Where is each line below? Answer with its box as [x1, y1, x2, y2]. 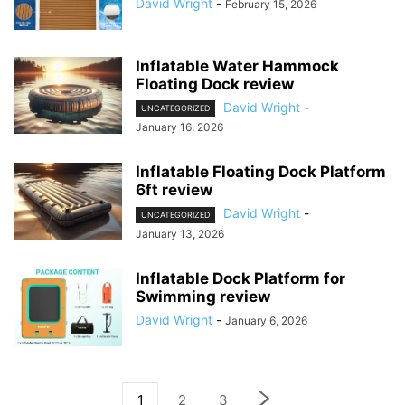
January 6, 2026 [225, 313, 307, 327]
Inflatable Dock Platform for [136, 268, 345, 287]
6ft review [136, 181, 212, 200]
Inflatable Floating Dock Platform [136, 163, 386, 182]
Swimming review [136, 287, 270, 306]
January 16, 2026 [136, 120, 223, 135]
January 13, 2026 [136, 226, 224, 240]
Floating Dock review [136, 75, 294, 94]
